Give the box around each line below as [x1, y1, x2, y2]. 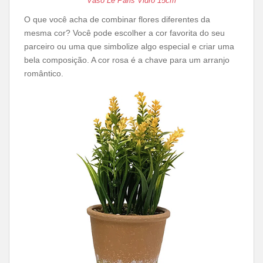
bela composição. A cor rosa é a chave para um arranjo [24, 55, 230, 65]
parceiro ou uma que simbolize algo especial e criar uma [24, 42, 234, 51]
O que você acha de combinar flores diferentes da [24, 15, 210, 24]
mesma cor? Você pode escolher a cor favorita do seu [24, 28, 225, 38]
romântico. [24, 69, 63, 78]
